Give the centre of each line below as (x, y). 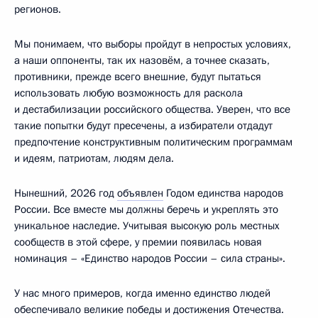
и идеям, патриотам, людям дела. (94, 158)
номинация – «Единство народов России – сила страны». (150, 258)
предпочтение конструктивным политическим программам (153, 142)
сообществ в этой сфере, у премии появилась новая (138, 242)
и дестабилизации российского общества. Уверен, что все (152, 109)
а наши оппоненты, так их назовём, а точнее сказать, (142, 60)
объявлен (140, 193)
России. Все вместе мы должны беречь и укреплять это (146, 209)
